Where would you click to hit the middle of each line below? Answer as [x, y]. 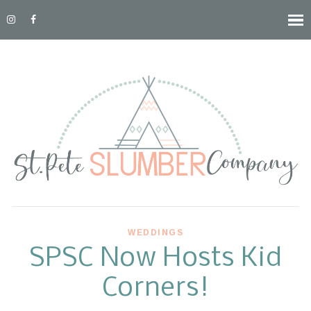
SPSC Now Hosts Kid [155, 259]
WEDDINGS [155, 233]
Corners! [155, 289]
